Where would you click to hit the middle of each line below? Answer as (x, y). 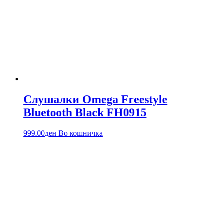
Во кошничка (81, 133)
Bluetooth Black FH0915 (85, 113)
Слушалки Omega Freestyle (95, 100)
